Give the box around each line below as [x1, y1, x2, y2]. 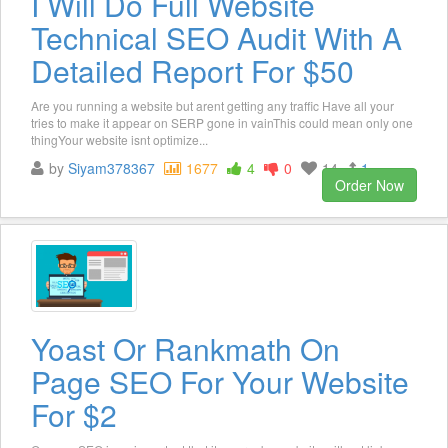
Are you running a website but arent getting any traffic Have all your [31, 97, 394, 115]
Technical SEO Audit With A [31, 16, 402, 60]
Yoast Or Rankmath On [31, 327, 340, 371]
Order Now [335, 175, 404, 196]
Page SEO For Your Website [31, 360, 409, 404]
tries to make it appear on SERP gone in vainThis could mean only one [31, 114, 413, 132]
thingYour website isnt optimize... [31, 131, 208, 149]
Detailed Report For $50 [31, 49, 354, 93]
